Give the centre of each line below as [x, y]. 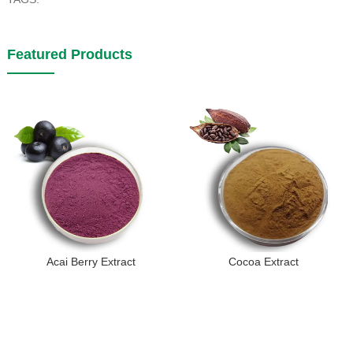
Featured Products [69, 55]
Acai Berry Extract [91, 262]
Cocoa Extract [264, 262]
